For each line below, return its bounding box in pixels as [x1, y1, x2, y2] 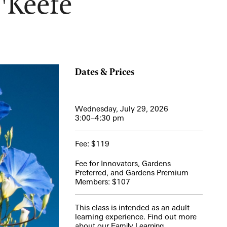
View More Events [40, 9, 100, 17]
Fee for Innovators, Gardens [74, 159, 171, 168]
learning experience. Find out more [74, 212, 197, 221]
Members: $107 [74, 177, 130, 186]
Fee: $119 [74, 139, 109, 148]
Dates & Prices [74, 66, 134, 78]
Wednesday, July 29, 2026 [74, 104, 168, 113]
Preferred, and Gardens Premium [74, 168, 188, 177]
